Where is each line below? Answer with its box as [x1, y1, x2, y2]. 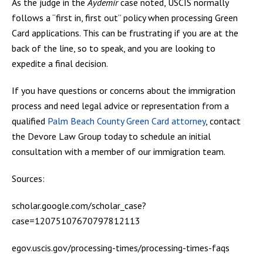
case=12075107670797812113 [12, 214, 140, 227]
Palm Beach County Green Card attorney [48, 114, 205, 127]
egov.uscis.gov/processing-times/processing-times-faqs [12, 241, 230, 254]
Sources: [12, 172, 45, 184]
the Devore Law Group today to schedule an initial [12, 130, 211, 142]
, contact [205, 114, 241, 127]
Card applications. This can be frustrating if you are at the [12, 26, 238, 39]
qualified [12, 114, 48, 127]
